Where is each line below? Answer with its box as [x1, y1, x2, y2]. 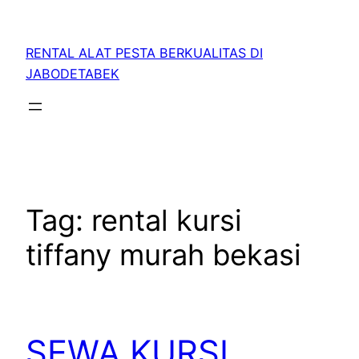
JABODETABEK [26, 66, 119, 83]
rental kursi [91, 203, 242, 239]
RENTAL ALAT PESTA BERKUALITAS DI [26, 45, 263, 62]
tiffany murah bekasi [26, 237, 301, 273]
